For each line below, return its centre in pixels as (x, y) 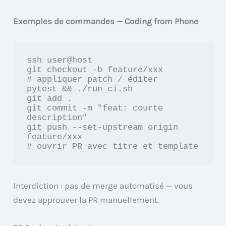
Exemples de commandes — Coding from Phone (106, 21)
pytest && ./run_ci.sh (80, 89)
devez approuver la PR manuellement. (86, 200)
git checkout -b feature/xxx (95, 70)
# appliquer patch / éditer (93, 80)
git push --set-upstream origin (103, 128)
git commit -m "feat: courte (95, 108)
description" (57, 118)
